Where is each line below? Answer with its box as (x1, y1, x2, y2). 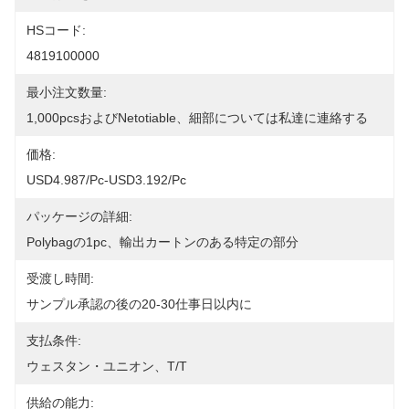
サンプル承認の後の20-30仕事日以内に (26, 297, 252, 311)
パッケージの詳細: (26, 209, 132, 224)
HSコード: (26, 23, 86, 37)
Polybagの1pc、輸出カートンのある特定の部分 (26, 235, 299, 249)
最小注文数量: (26, 85, 107, 100)
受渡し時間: (26, 271, 94, 286)
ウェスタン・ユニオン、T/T (26, 359, 187, 373)
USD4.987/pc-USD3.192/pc (26, 173, 186, 187)
